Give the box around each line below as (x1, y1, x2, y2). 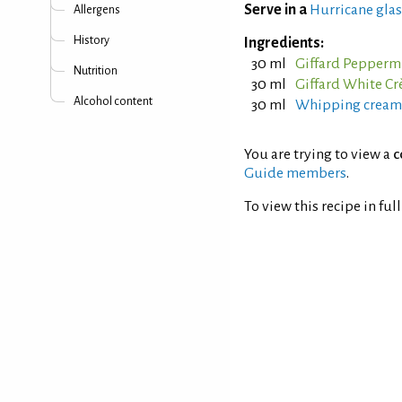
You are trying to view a (244, 146, 393, 162)
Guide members (244, 165, 346, 181)
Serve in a (244, 2, 307, 18)
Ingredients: (244, 35, 324, 51)
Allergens (74, 4, 120, 16)
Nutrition (74, 65, 118, 77)
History (74, 34, 109, 47)
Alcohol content (74, 95, 153, 108)
